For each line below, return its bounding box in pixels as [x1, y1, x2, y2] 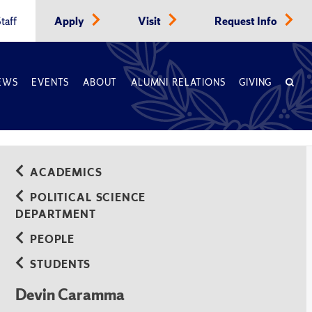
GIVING [239, 77, 272, 88]
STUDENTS [30, 257, 91, 272]
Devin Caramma [15, 285, 125, 305]
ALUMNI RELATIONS [131, 77, 226, 88]
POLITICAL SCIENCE [30, 190, 146, 205]
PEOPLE [30, 232, 75, 247]
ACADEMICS [30, 165, 102, 180]
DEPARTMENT [15, 207, 96, 221]
